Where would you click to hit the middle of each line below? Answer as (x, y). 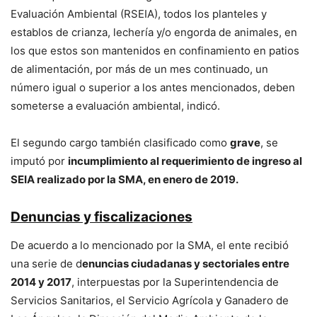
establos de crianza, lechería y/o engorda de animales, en (154, 32)
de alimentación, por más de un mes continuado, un (139, 69)
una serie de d (46, 263)
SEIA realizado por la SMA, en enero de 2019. (125, 179)
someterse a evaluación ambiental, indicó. (115, 105)
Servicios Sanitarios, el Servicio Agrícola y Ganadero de (150, 300)
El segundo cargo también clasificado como (120, 142)
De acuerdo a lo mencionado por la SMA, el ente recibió (150, 245)
